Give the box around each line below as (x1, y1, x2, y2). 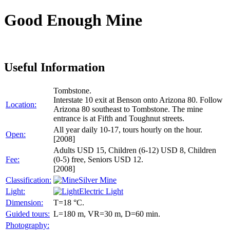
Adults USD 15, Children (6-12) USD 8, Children (53, 145, 216, 155)
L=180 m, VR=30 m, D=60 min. (53, 209, 160, 218)
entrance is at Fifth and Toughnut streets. (53, 113, 184, 123)
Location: (6, 100, 36, 109)
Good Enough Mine (4, 11, 142, 30)
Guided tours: (6, 209, 50, 218)
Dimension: (6, 198, 43, 207)
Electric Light (79, 186, 123, 196)
